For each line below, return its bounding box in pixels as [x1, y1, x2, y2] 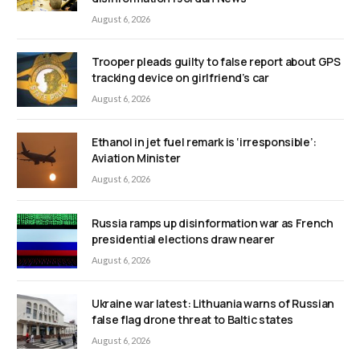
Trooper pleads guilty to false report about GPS [92, 54, 341, 70]
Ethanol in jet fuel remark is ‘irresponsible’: [92, 134, 317, 150]
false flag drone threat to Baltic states [92, 311, 293, 327]
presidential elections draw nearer [92, 231, 276, 247]
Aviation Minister [92, 150, 182, 166]
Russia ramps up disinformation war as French [92, 215, 333, 231]
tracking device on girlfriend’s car [92, 70, 269, 86]
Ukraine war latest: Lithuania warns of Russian [92, 295, 334, 311]
